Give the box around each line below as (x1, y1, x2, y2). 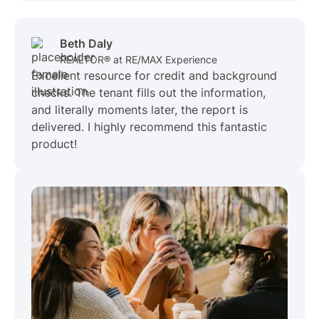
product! (31, 137, 77, 152)
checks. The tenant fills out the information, (31, 85, 266, 100)
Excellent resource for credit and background (31, 68, 277, 83)
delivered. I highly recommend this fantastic (31, 120, 267, 135)
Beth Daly (60, 36, 113, 51)
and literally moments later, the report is (31, 103, 248, 117)
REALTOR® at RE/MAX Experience (60, 53, 217, 66)
